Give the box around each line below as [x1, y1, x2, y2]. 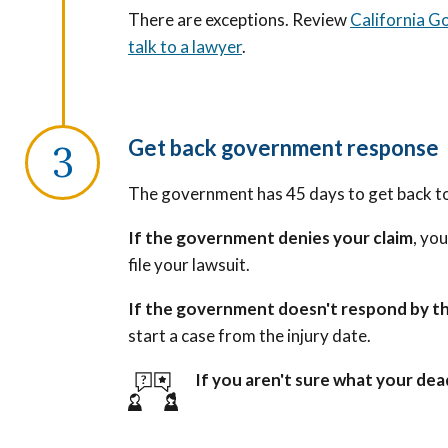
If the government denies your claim [128, 226, 413, 248]
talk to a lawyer [128, 35, 242, 57]
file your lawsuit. [128, 253, 250, 275]
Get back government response [128, 133, 439, 161]
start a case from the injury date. [128, 324, 374, 346]
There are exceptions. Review [128, 8, 350, 30]
